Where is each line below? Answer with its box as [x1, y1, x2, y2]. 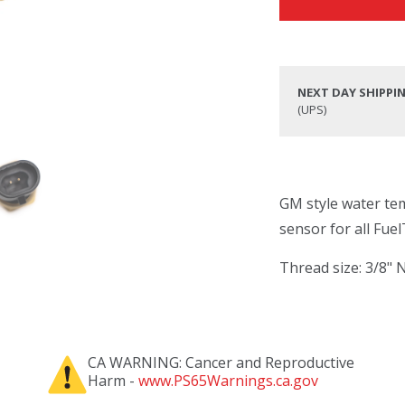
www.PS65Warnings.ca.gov [137, 371, 318, 391]
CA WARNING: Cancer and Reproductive [87, 353, 354, 372]
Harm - [87, 371, 138, 391]
